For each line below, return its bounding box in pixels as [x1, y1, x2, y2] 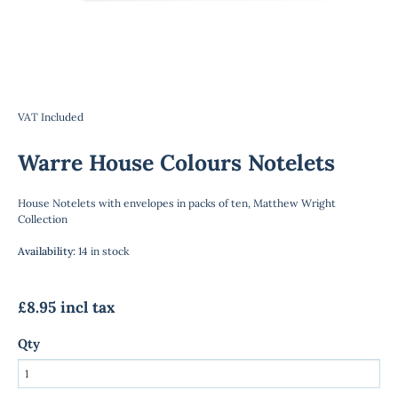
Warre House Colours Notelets [18, 148, 335, 177]
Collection [18, 212, 68, 226]
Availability [18, 244, 73, 258]
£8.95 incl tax [18, 298, 115, 317]
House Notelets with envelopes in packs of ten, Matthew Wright [18, 196, 336, 210]
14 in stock [78, 244, 129, 258]
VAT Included [18, 110, 84, 123]
